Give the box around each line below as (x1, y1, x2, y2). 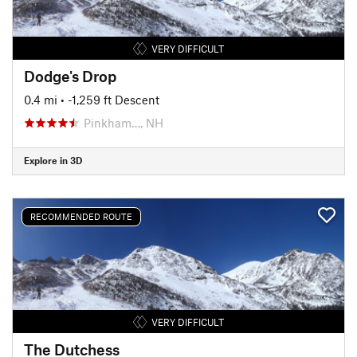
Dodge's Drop (24, 66, 116, 85)
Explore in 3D (24, 155, 82, 166)
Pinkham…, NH (84, 115, 163, 130)
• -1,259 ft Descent (61, 92, 159, 107)
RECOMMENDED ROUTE (30, 211, 132, 222)
